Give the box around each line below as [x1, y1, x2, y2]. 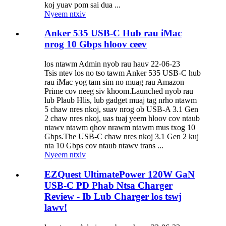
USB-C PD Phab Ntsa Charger [44, 180, 173, 191]
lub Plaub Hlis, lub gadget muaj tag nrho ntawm [44, 96, 197, 105]
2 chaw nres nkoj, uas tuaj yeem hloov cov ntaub [44, 114, 200, 123]
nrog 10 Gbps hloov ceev [44, 39, 147, 50]
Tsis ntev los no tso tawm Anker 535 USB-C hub [44, 69, 201, 78]
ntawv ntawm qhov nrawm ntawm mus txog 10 [44, 123, 195, 132]
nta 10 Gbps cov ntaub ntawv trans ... [44, 141, 163, 150]
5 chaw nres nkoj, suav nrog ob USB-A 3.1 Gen [44, 105, 198, 114]
